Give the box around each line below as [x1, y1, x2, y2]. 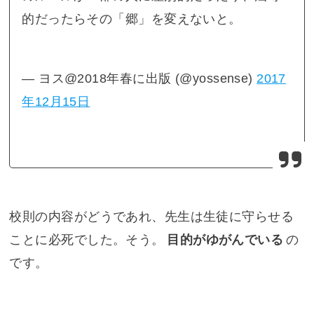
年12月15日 [22, 95, 90, 109]
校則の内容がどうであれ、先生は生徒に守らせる [9, 209, 294, 224]
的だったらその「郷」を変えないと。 [22, 11, 242, 26]
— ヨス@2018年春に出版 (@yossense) [22, 71, 257, 86]
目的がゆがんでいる [167, 232, 284, 247]
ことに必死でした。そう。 [9, 232, 165, 247]
